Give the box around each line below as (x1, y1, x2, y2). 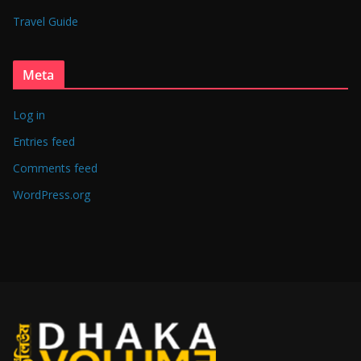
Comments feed (13, 160, 98, 176)
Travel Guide (13, 13, 78, 29)
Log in (13, 106, 45, 122)
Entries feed (13, 133, 75, 149)
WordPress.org (13, 186, 90, 202)
